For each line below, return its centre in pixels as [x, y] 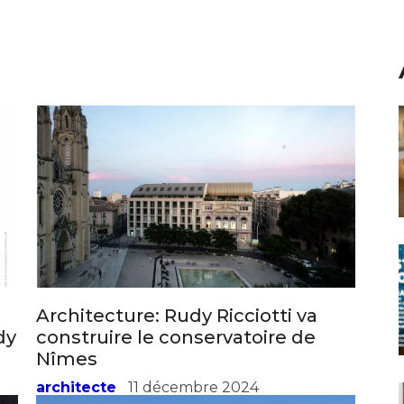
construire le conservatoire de [176, 337]
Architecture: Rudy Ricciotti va [177, 315]
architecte [76, 387]
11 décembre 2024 [193, 387]
